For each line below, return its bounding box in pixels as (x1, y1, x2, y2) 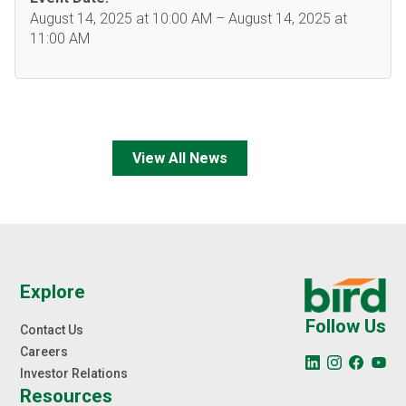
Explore (20, 281, 86, 303)
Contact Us (20, 323, 84, 337)
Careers (20, 344, 69, 359)
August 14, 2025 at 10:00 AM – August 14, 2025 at (30, 10, 347, 27)
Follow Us (304, 315, 386, 338)
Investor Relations (20, 366, 129, 381)
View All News (132, 150, 227, 167)
